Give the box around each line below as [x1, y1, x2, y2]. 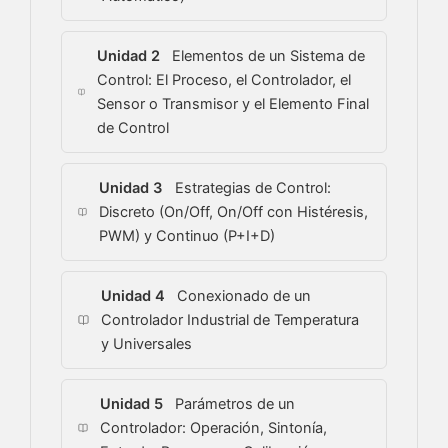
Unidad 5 [99, 395, 163, 414]
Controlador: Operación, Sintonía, [99, 419, 327, 438]
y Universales [101, 335, 193, 354]
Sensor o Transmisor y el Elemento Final [97, 95, 370, 114]
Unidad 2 [97, 47, 161, 66]
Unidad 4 [101, 287, 166, 306]
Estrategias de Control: [171, 179, 332, 198]
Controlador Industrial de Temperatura [101, 311, 360, 330]
